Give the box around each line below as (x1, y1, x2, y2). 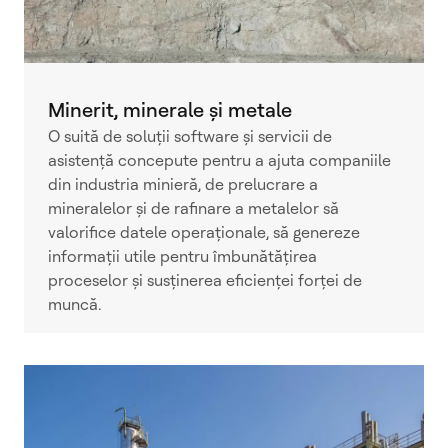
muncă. (48, 295, 101, 315)
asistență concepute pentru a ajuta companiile (48, 151, 391, 171)
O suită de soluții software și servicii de (48, 127, 332, 147)
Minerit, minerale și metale (48, 98, 292, 123)
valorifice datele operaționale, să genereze (48, 223, 360, 243)
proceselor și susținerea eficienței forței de (48, 271, 362, 291)
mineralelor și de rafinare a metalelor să (48, 199, 339, 219)
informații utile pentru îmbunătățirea (48, 247, 317, 267)
